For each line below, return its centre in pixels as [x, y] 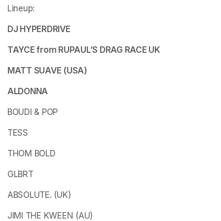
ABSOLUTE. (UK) [39, 195]
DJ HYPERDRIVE [39, 29]
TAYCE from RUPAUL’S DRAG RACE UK [84, 50]
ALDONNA [28, 91]
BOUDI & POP [33, 112]
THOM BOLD [32, 153]
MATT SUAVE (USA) [47, 70]
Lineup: [21, 8]
